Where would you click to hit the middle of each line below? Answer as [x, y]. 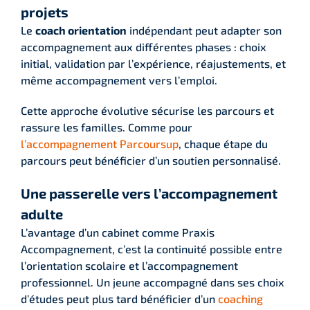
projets [45, 11]
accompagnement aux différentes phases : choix [144, 46]
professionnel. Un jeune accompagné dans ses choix [153, 282]
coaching [240, 298]
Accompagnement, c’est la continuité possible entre [152, 248]
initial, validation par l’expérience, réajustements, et [153, 63]
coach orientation [81, 30]
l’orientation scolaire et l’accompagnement [129, 265]
